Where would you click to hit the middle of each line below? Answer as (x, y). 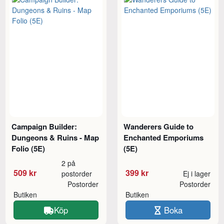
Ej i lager (196, 173)
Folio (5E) (28, 148)
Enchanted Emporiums (164, 137)
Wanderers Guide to (159, 126)
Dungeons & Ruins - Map (55, 137)
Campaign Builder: (44, 126)
